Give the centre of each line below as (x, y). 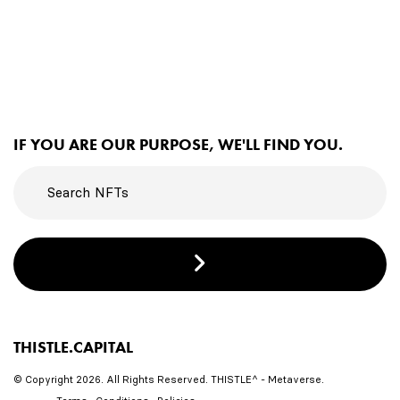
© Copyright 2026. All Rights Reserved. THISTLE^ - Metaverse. (169, 379)
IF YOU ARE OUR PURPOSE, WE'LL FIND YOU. (178, 145)
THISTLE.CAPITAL (73, 347)
